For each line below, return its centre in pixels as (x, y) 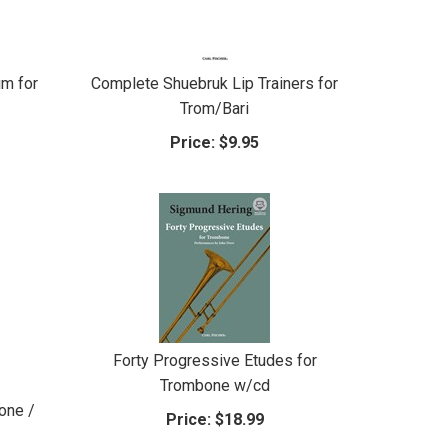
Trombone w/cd (214, 385)
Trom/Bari (215, 108)
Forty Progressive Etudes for (214, 360)
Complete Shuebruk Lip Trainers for (215, 83)
